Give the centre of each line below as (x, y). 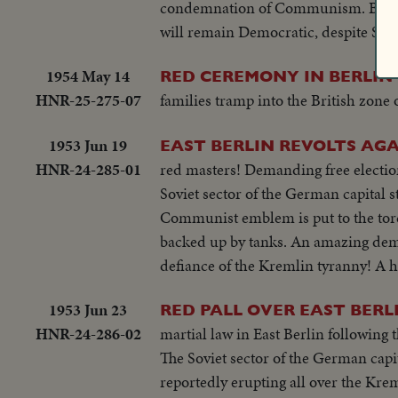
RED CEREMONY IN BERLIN (276, 76)
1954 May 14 (88, 76)
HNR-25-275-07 (88, 100)
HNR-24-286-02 (88, 333)
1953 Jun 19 (88, 145)
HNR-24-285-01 (88, 169)
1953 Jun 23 (88, 309)
